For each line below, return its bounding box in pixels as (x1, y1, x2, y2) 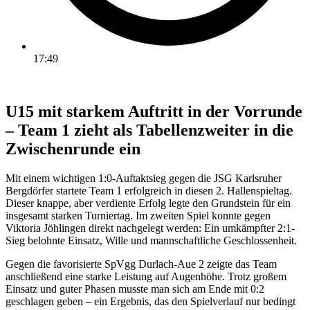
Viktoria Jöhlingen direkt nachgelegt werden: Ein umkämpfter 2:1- (6, 221, 295, 234)
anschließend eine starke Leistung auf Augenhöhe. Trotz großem (6, 270, 286, 282)
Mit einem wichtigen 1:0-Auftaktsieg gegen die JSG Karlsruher (6, 172, 282, 184)
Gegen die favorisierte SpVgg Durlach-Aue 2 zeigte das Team (6, 257, 277, 270)
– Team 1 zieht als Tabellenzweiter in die (6, 120, 293, 139)
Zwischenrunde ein (6, 139, 140, 158)
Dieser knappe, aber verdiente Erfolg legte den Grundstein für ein (6, 197, 291, 209)
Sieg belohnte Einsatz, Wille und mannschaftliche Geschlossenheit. (6, 234, 297, 246)
